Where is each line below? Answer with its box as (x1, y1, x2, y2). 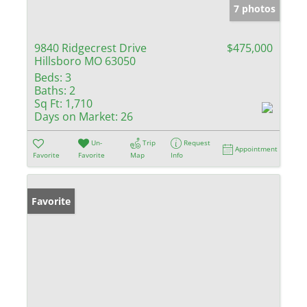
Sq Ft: (34, 95, 62, 111)
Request (184, 137, 211, 147)
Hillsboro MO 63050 (34, 53, 136, 69)
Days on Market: (34, 108, 118, 124)
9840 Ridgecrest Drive (34, 40, 147, 56)
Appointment (235, 143, 278, 153)
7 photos (234, 1, 275, 15)
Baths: (34, 82, 66, 98)
